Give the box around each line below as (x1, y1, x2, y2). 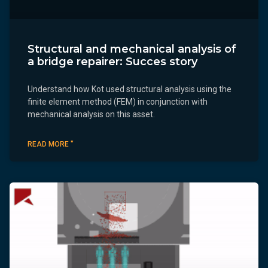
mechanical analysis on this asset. (28, 109, 155, 119)
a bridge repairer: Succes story (28, 54, 197, 68)
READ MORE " (28, 139, 74, 148)
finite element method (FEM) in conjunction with (28, 96, 208, 106)
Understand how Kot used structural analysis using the (28, 84, 232, 94)
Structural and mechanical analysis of (28, 42, 236, 56)
